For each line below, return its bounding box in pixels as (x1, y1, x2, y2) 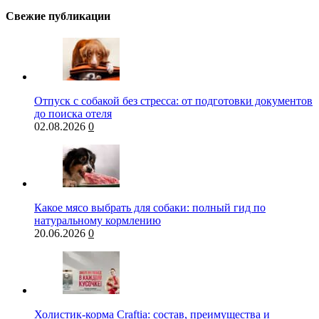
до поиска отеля (34, 108, 112, 120)
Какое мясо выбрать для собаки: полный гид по (34, 202, 266, 214)
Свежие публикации (6, 9, 110, 22)
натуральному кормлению (34, 214, 161, 227)
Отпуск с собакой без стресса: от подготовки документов (34, 95, 313, 108)
